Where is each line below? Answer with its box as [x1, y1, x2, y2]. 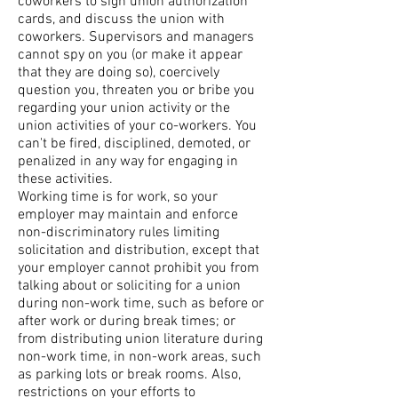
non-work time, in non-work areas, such [18, 348, 261, 366]
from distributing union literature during [18, 330, 263, 348]
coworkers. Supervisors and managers [18, 28, 254, 46]
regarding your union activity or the [18, 99, 230, 117]
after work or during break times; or [18, 313, 235, 330]
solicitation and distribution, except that [18, 242, 259, 259]
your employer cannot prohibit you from [18, 259, 259, 277]
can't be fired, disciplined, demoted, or [18, 135, 251, 153]
